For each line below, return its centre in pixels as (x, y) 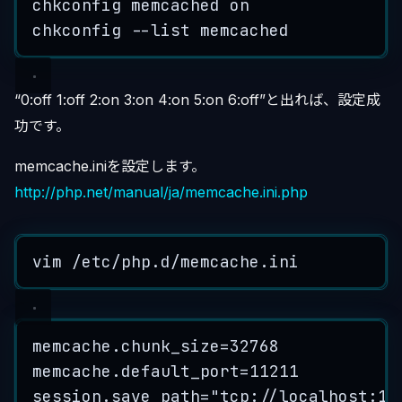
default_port (181, 371)
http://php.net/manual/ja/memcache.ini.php (161, 192)
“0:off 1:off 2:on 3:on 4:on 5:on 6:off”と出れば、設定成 (197, 99)
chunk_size (171, 345)
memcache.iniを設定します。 (110, 166)
